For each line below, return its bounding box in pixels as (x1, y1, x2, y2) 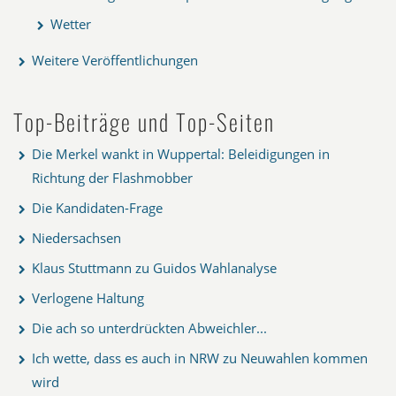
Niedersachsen (32, 228, 121, 247)
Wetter (50, 14, 91, 33)
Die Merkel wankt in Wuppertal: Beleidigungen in (32, 144, 330, 163)
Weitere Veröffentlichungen (32, 50, 198, 69)
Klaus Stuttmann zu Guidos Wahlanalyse (32, 258, 277, 277)
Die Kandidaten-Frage (32, 198, 163, 217)
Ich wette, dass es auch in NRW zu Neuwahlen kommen (32, 348, 368, 367)
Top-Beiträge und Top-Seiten (13, 104, 275, 138)
